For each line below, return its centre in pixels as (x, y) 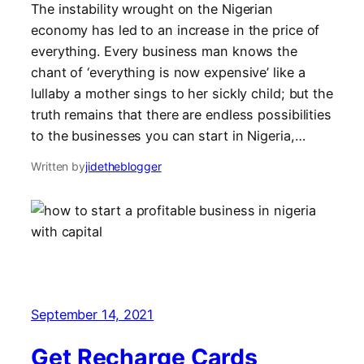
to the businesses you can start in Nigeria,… (168, 135)
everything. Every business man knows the (164, 51)
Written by (58, 166)
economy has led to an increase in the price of (175, 30)
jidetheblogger (123, 166)
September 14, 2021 (93, 315)
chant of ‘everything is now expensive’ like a (168, 72)
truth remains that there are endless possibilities (181, 114)
